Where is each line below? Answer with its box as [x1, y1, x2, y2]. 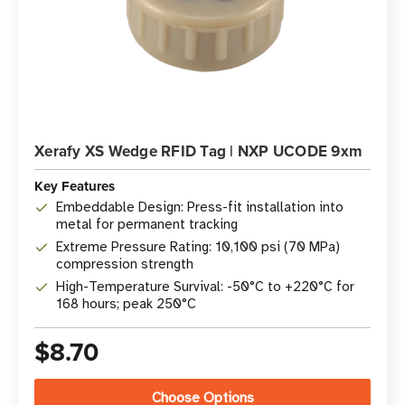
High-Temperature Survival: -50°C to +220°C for [56, 278, 354, 295]
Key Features [34, 176, 115, 196]
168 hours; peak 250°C [56, 296, 196, 312]
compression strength [56, 256, 193, 272]
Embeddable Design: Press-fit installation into [56, 199, 344, 215]
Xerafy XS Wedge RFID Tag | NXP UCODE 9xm [34, 140, 362, 162]
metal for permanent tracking [56, 216, 238, 232]
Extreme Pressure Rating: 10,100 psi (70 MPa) [56, 239, 340, 255]
